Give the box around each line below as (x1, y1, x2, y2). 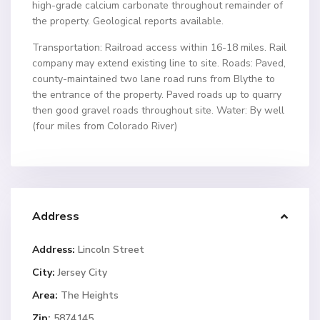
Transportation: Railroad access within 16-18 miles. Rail (32, 41, 287, 55)
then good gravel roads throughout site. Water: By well (32, 104, 285, 118)
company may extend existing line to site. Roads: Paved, (32, 56, 286, 71)
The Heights (61, 289, 119, 303)
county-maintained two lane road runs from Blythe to (32, 72, 276, 86)
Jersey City (58, 266, 108, 280)
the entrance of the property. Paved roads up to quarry (32, 88, 282, 102)
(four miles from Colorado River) (32, 119, 178, 134)
